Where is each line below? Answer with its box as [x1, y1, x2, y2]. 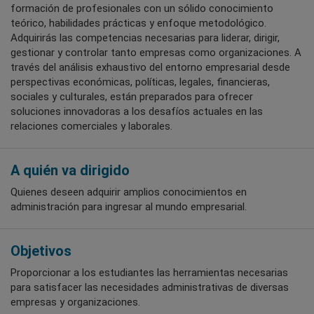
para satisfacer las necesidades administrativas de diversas [11, 280, 289, 294]
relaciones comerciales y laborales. [11, 119, 172, 132]
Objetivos [11, 242, 71, 259]
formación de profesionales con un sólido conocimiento [11, 1, 273, 15]
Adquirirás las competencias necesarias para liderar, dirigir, [11, 31, 280, 44]
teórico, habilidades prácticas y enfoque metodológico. [11, 16, 266, 29]
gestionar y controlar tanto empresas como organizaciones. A [11, 46, 301, 59]
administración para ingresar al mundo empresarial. [11, 200, 247, 213]
